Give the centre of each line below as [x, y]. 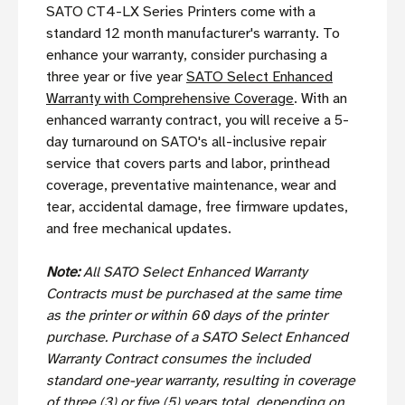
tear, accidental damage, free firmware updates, [197, 207]
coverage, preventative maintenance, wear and [191, 186]
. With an [320, 99]
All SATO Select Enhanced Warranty [195, 273]
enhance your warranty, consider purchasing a [187, 56]
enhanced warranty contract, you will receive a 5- [198, 121]
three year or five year [116, 77]
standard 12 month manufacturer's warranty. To [193, 34]
